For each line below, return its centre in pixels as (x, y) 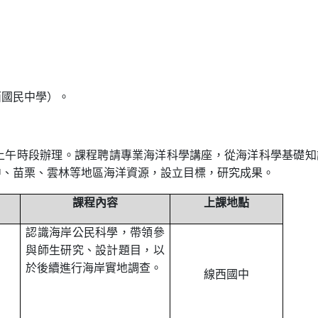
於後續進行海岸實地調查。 (94, 269)
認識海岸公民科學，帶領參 (95, 234)
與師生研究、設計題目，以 (95, 251)
